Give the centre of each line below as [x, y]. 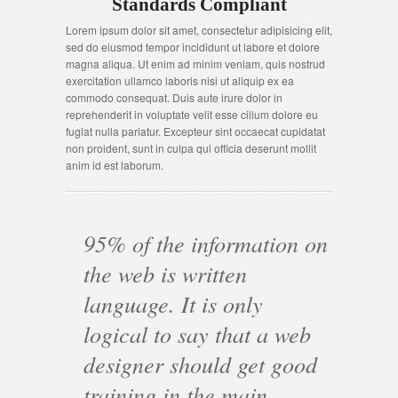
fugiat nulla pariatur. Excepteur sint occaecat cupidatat [195, 131]
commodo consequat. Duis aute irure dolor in [174, 97]
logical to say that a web [197, 334]
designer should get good [200, 364]
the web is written [165, 273]
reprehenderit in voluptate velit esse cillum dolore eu [192, 114]
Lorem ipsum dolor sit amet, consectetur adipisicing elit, [199, 30]
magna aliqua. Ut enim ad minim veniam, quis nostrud [195, 64]
